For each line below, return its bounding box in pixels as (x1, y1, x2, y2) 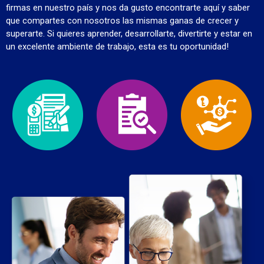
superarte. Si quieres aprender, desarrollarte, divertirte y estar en (6, 28, 252, 39)
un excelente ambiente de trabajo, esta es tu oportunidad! (6, 41, 229, 52)
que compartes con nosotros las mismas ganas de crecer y (6, 15, 239, 26)
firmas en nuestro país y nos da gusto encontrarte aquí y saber (6, 2, 250, 13)
